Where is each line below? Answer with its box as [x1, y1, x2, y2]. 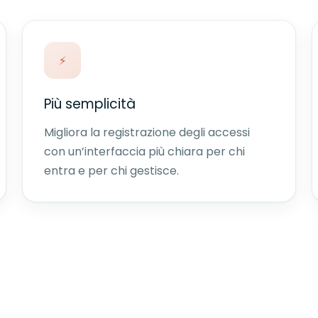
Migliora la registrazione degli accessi [44, 124, 251, 141]
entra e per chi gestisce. [44, 163, 180, 179]
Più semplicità [44, 94, 136, 114]
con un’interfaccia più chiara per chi [44, 143, 246, 160]
